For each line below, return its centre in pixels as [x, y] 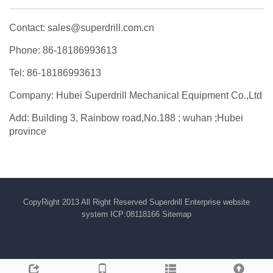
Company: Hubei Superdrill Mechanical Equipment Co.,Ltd [136, 95]
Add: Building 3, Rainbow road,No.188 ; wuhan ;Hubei [126, 118]
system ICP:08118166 [122, 214]
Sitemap [177, 214]
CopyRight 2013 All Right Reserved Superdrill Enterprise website [136, 202]
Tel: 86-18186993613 [55, 73]
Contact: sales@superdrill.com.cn [82, 27]
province [28, 131]
